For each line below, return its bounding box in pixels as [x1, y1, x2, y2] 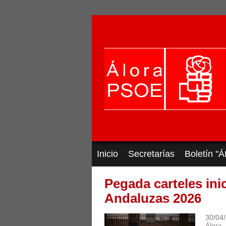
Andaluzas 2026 [104, 191, 201, 205]
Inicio [97, 149, 118, 159]
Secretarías [128, 149, 175, 159]
